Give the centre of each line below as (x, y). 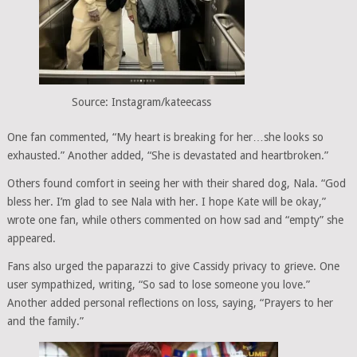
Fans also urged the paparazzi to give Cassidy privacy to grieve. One (173, 267)
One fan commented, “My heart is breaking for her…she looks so (165, 137)
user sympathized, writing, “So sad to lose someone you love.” (158, 285)
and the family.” (45, 322)
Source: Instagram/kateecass (142, 102)
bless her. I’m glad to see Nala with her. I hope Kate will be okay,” (166, 202)
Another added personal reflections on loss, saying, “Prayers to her (170, 303)
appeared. (31, 239)
